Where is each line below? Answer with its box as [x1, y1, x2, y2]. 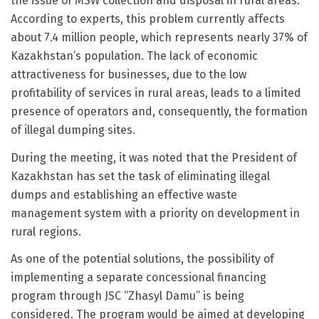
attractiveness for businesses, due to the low [11, 68, 246, 81]
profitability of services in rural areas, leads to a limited [11, 86, 301, 100]
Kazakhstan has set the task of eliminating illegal [11, 169, 270, 183]
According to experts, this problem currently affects [11, 12, 285, 26]
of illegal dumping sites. [11, 123, 135, 137]
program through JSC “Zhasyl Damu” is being [11, 289, 244, 303]
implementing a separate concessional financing [11, 271, 266, 284]
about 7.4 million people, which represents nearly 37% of [11, 31, 308, 44]
